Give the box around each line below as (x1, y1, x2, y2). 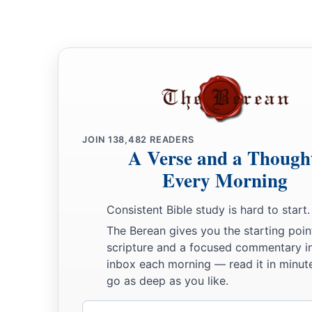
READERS (147, 134, 194, 146)
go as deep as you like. (107, 273, 228, 288)
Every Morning (162, 166, 288, 194)
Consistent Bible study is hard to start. (107, 203, 310, 217)
